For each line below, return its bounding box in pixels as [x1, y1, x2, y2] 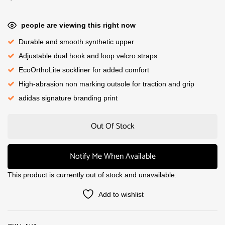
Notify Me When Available [69, 150, 156, 163]
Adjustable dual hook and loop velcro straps [19, 52, 157, 60]
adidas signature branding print [19, 94, 118, 102]
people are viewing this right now [21, 21, 136, 29]
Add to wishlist [98, 190, 144, 198]
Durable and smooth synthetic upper [19, 38, 134, 46]
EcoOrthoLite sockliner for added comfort [19, 66, 149, 74]
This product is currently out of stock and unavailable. [8, 171, 177, 179]
